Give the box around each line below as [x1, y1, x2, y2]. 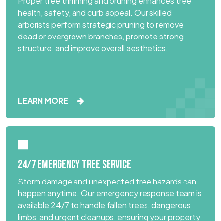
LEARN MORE [18, 95, 70, 106]
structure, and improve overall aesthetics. [18, 42, 168, 53]
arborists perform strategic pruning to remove [18, 19, 184, 30]
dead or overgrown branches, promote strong [18, 31, 184, 41]
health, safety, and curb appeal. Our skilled [18, 7, 172, 18]
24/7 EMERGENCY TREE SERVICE [18, 157, 131, 172]
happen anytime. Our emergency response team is [18, 187, 202, 198]
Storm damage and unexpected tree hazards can [18, 176, 196, 186]
